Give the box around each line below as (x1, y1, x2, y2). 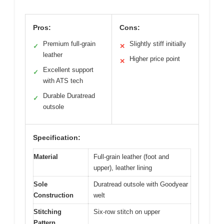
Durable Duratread (43, 92, 95, 100)
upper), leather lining (93, 164, 152, 172)
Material (33, 153, 58, 161)
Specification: (33, 133, 80, 142)
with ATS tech (43, 77, 83, 85)
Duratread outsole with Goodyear (93, 180, 188, 188)
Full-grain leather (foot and (93, 153, 169, 161)
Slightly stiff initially (129, 40, 186, 48)
